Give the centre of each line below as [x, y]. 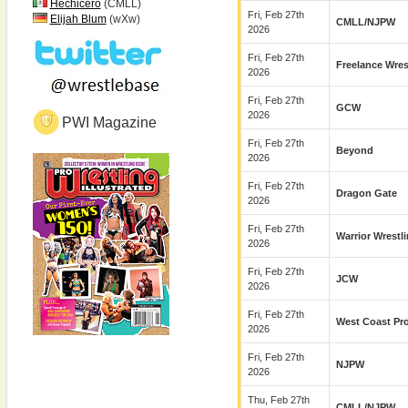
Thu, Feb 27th [278, 400]
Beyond [354, 150]
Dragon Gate [366, 193]
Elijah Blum [78, 19]
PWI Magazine [109, 122]
